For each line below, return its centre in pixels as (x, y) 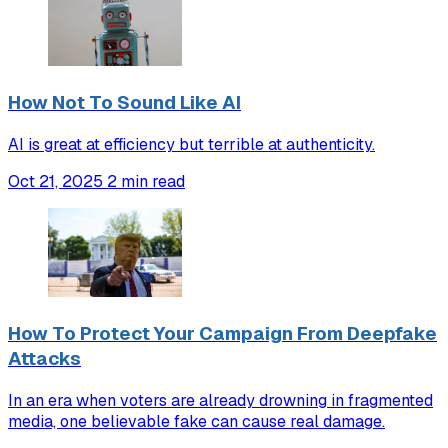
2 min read (146, 181)
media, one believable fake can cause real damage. (196, 421)
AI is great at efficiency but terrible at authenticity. (191, 144)
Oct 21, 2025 (55, 181)
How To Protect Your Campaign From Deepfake (222, 333)
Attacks (44, 358)
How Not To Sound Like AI (124, 102)
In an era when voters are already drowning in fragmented (220, 400)
